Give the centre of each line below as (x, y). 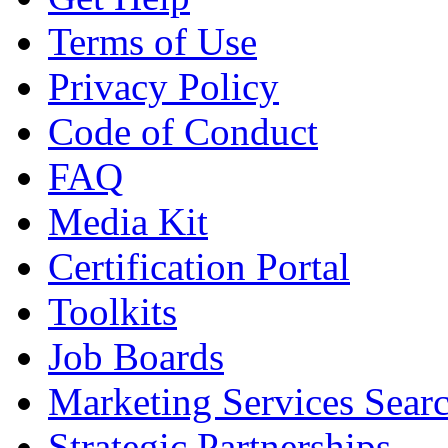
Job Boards (136, 357)
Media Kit (128, 222)
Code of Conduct (183, 132)
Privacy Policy (163, 87)
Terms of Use (152, 42)
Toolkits (112, 312)
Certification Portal (199, 267)
